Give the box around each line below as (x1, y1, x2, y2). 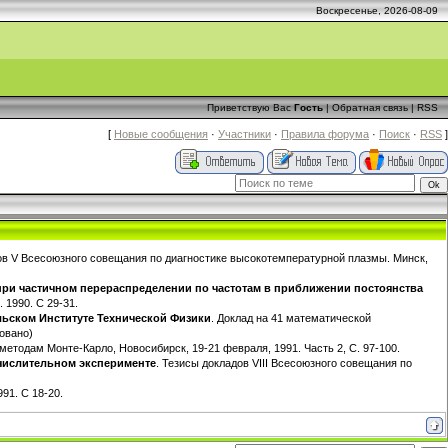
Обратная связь (332, 102, 408, 113)
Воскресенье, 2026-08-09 (316, 5, 438, 16)
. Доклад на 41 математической (211, 312, 371, 324)
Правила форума (281, 128, 369, 140)
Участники (218, 128, 271, 140)
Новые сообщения (114, 128, 208, 140)
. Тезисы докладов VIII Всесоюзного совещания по (156, 357, 412, 369)
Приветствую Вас (207, 102, 291, 113)
